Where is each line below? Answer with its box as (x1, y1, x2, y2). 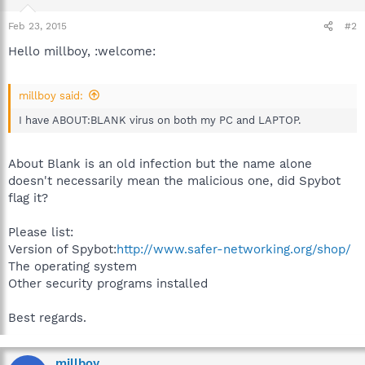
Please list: (8, 225, 73, 240)
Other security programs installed (8, 276, 208, 291)
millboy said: (19, 89, 83, 102)
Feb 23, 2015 (8, 20, 67, 32)
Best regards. (8, 310, 86, 325)
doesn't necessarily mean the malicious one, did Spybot (8, 174, 341, 188)
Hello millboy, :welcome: (8, 44, 156, 59)
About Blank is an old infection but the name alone (8, 156, 312, 171)
